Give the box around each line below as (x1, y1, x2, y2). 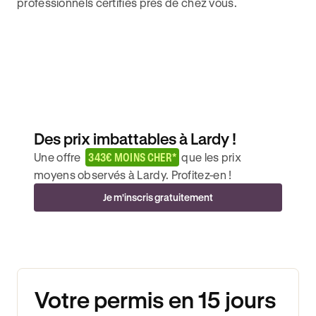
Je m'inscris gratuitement (103, 190, 213, 203)
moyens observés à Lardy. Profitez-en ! (34, 167, 232, 181)
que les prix (179, 150, 242, 164)
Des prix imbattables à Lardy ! (34, 129, 236, 147)
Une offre (34, 150, 86, 164)
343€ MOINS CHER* (88, 150, 177, 164)
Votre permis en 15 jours (35, 286, 276, 312)
